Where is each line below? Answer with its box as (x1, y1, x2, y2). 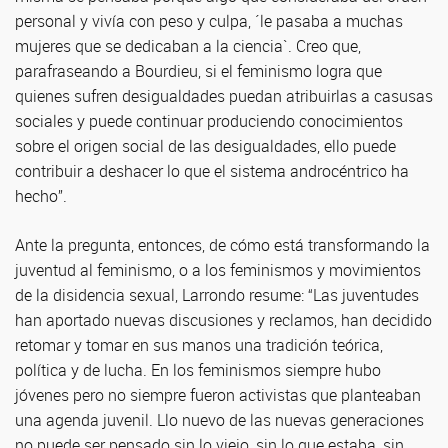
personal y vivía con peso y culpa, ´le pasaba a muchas (15, 10, 403, 32)
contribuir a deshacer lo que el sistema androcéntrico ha (15, 160, 409, 182)
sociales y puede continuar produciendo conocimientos (15, 110, 403, 132)
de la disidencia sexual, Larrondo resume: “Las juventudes (15, 284, 419, 306)
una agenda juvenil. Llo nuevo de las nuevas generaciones (15, 409, 424, 431)
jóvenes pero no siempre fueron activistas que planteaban (15, 384, 421, 406)
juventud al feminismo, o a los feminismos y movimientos (15, 259, 421, 281)
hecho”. (15, 185, 67, 207)
